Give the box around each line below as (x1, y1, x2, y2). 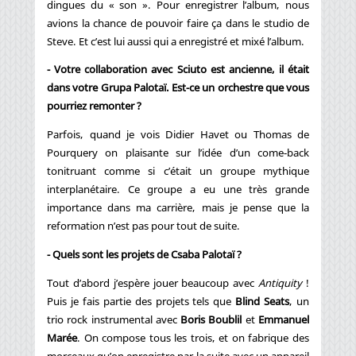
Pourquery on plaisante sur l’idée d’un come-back (47, 145, 309, 161)
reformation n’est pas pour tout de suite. (47, 219, 240, 234)
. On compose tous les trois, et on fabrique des (77, 330, 309, 345)
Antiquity (258, 275, 303, 290)
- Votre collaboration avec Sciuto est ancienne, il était (47, 62, 309, 77)
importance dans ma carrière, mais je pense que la (47, 200, 309, 215)
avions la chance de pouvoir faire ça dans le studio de (47, 15, 309, 30)
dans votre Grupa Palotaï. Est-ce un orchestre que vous (47, 80, 309, 95)
